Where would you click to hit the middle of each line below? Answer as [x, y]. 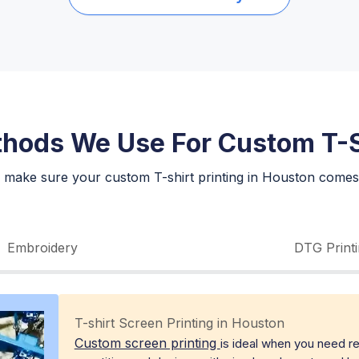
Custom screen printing [147, 343]
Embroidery [42, 248]
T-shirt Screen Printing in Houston [179, 323]
